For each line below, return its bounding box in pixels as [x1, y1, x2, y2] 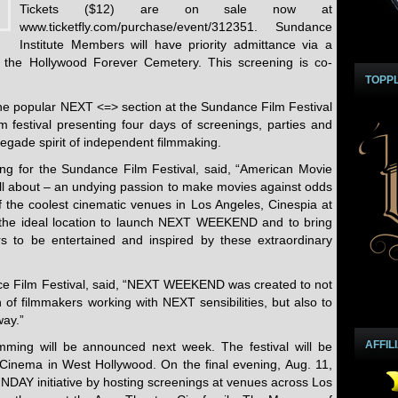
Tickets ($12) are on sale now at [20, 2, 332, 16]
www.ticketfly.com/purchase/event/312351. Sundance [20, 20, 332, 34]
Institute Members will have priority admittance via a [20, 37, 332, 52]
